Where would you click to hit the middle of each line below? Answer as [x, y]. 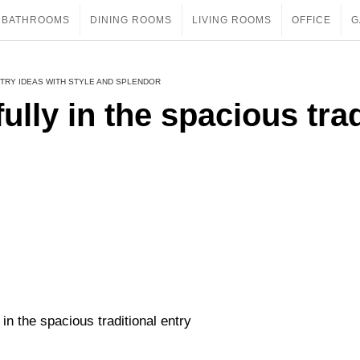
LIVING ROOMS [232, 20]
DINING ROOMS [131, 20]
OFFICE [311, 20]
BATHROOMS [36, 20]
